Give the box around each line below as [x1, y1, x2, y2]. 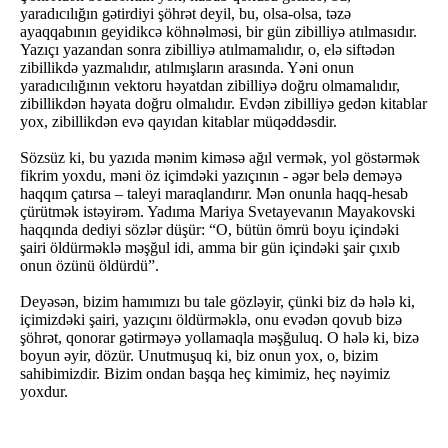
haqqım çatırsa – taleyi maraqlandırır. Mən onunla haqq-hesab [20, 185, 408, 202]
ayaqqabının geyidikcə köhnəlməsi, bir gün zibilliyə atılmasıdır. [20, 23, 417, 40]
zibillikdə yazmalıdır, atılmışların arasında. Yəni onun [20, 59, 354, 76]
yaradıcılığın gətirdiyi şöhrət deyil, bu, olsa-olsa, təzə [20, 5, 351, 22]
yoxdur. [20, 383, 68, 400]
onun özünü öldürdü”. [20, 257, 159, 274]
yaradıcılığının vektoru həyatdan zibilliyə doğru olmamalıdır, [20, 77, 400, 94]
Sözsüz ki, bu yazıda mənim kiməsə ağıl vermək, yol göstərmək [20, 149, 420, 166]
